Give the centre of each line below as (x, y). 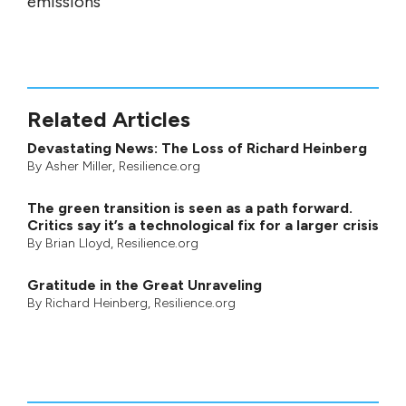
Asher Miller (79, 166)
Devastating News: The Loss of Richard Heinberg (197, 148)
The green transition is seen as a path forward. (190, 208)
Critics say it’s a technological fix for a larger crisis (203, 225)
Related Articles (109, 119)
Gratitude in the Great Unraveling (145, 285)
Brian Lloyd (78, 243)
